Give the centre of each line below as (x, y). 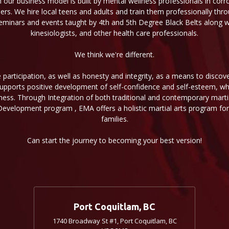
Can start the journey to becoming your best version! (114, 141)
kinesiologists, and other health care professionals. (114, 33)
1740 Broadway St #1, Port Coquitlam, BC (114, 221)
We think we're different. (114, 55)
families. (114, 119)
